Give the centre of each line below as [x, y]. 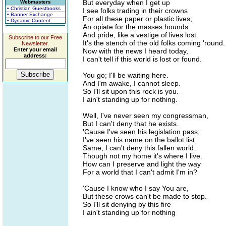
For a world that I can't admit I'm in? [140, 172]
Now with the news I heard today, [135, 51]
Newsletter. [35, 43]
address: [35, 55]
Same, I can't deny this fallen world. [139, 148]
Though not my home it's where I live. [143, 156]
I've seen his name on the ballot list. [140, 140]
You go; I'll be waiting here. [126, 75]
